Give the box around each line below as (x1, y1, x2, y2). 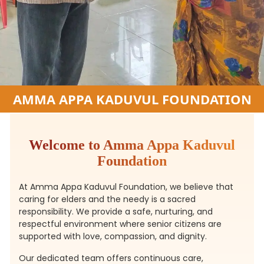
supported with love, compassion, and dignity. (19, 230, 207, 242)
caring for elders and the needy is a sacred (19, 193, 196, 205)
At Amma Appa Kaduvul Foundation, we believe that (19, 181, 233, 193)
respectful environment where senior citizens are (19, 218, 222, 230)
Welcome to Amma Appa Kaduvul (29, 137, 235, 153)
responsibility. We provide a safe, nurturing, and (19, 206, 213, 217)
